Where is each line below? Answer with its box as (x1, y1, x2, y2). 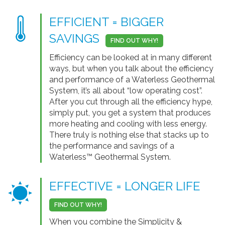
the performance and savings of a (49, 141, 174, 151)
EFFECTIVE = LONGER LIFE (49, 178, 206, 193)
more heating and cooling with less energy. (49, 119, 207, 129)
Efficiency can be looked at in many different (49, 52, 212, 62)
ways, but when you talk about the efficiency (49, 63, 213, 73)
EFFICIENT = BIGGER (49, 14, 164, 29)
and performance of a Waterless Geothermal (49, 74, 215, 84)
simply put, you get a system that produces (49, 107, 211, 118)
